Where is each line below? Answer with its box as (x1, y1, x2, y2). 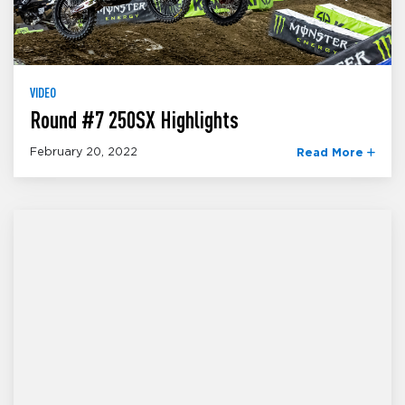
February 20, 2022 (30, 146, 137, 159)
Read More (297, 147, 367, 160)
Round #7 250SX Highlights (30, 106, 239, 133)
